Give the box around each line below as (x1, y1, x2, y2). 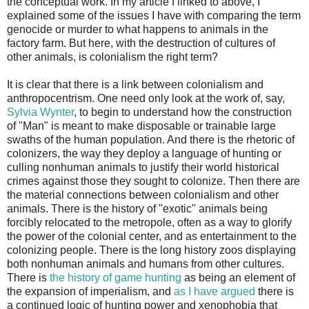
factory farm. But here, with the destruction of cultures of (7, 37, 275, 49)
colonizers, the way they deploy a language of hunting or (7, 147, 281, 159)
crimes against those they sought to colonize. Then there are (7, 175, 300, 187)
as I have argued (174, 285, 255, 297)
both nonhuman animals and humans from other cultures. (7, 257, 284, 270)
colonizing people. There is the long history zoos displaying (7, 243, 296, 256)
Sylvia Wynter (7, 106, 74, 118)
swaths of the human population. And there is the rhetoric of (7, 133, 295, 146)
